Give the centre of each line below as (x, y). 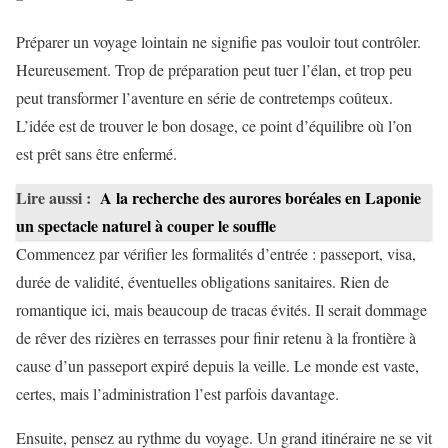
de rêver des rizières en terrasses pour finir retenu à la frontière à (216, 338)
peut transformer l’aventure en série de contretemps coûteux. (204, 98)
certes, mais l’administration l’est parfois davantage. (177, 394)
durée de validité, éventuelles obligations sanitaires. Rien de (202, 282)
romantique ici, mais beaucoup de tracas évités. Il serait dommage (221, 310)
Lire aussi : (53, 198)
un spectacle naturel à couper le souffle (146, 226)
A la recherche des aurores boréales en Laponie (260, 198)
